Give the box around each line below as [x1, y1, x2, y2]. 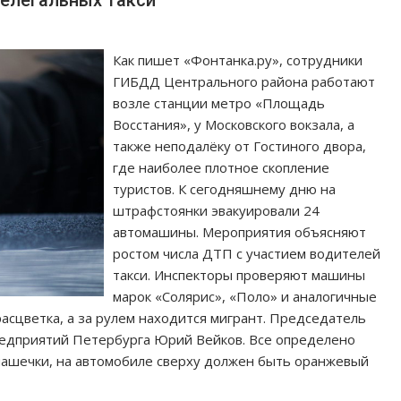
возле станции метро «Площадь [113, 93, 326, 112]
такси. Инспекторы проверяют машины [113, 265, 366, 284]
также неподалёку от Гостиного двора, [113, 136, 367, 155]
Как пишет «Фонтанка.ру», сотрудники [113, 50, 363, 69]
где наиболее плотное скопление [113, 158, 330, 176]
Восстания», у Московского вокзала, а [113, 115, 355, 133]
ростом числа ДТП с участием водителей [113, 243, 381, 262]
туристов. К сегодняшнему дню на [113, 179, 337, 198]
